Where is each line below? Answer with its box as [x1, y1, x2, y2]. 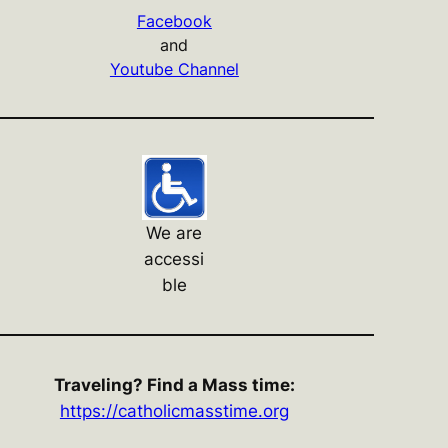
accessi [144, 249, 205, 270]
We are [146, 223, 203, 244]
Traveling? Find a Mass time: [53, 375, 295, 396]
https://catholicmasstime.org [59, 401, 289, 422]
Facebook [136, 11, 212, 32]
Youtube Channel [109, 59, 239, 80]
